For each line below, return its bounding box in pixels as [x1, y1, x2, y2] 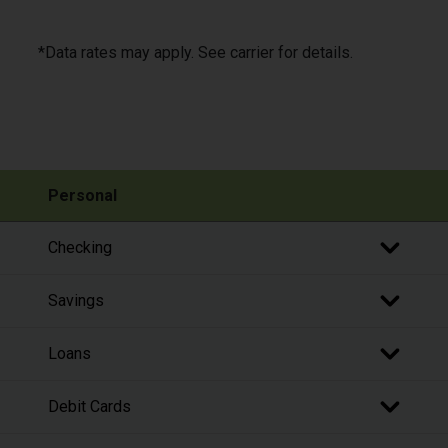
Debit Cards [48, 397, 131, 417]
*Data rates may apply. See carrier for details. [38, 42, 354, 62]
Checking [48, 238, 112, 258]
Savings [48, 291, 104, 311]
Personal [48, 185, 117, 205]
